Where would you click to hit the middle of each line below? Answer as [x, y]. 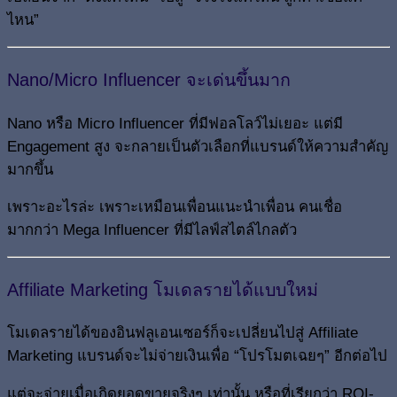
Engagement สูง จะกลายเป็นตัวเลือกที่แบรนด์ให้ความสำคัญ [198, 146]
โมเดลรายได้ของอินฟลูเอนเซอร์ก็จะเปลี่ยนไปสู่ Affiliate [183, 333]
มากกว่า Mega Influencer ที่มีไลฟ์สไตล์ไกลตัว [152, 230]
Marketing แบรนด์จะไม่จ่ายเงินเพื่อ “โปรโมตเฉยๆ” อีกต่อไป [197, 356]
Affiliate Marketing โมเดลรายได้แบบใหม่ [163, 289]
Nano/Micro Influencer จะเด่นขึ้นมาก [149, 79]
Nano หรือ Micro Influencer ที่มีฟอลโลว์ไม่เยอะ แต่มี [175, 123]
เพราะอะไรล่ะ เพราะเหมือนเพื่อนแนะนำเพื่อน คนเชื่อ [175, 207]
